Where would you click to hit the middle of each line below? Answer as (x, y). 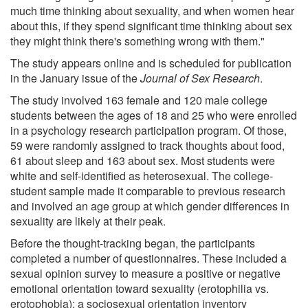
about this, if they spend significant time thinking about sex (151, 25)
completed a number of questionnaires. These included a (148, 258)
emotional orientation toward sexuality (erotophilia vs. (140, 288)
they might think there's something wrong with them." (137, 41)
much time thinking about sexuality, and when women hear (152, 10)
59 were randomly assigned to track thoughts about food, (147, 145)
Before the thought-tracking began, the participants (133, 243)
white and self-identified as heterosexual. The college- (142, 175)
